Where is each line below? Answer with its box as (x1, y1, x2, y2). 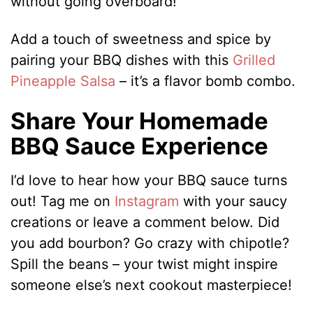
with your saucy (183, 193, 288, 210)
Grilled (233, 51, 276, 68)
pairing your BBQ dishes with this (10, 51, 233, 68)
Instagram (115, 193, 184, 210)
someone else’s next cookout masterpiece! (10, 277, 293, 294)
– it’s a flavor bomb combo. (115, 72, 296, 89)
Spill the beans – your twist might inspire (10, 256, 279, 273)
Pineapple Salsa (10, 72, 116, 89)
